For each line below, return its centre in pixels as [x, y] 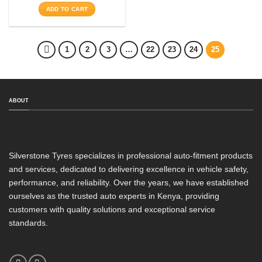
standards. [30, 223]
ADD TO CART [67, 9]
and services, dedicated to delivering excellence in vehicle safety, [129, 169]
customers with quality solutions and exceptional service [112, 209]
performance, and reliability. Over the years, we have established [129, 182]
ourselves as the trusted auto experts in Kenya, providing [114, 196]
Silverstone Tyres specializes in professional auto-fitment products [131, 155]
